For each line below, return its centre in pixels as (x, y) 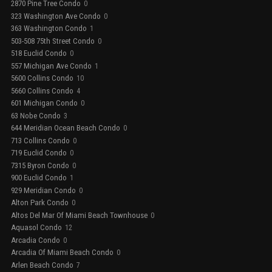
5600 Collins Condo (42, 78)
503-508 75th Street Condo (53, 41)
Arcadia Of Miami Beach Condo (62, 253)
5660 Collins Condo (42, 90)
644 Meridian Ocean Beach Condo (66, 128)
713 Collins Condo (40, 140)
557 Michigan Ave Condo (51, 66)
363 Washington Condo (49, 29)
